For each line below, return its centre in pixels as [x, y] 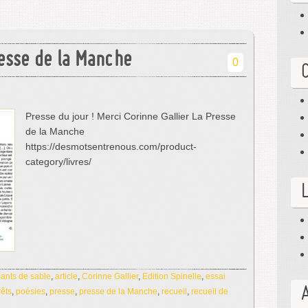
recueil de [210, 291]
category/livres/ [58, 162]
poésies [31, 291]
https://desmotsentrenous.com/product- [111, 146]
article [66, 276]
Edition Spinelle [172, 276]
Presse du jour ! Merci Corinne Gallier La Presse [131, 116]
